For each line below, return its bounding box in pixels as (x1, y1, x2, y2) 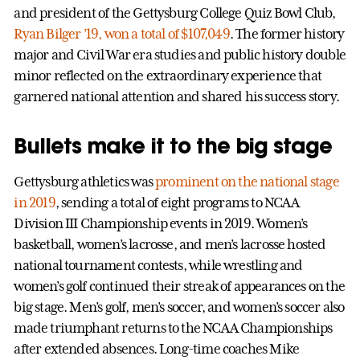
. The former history (229, 25, 345, 42)
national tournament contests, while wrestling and (14, 256, 303, 273)
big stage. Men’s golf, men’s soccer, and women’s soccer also (14, 298, 345, 315)
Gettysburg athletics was (14, 173, 156, 190)
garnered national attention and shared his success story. (14, 88, 339, 104)
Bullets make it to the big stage (14, 131, 333, 159)
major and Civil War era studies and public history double (14, 46, 346, 63)
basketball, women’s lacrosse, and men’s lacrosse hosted (14, 235, 326, 252)
